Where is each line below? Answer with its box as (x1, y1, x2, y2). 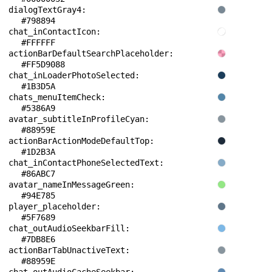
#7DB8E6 (21, 234, 55, 244)
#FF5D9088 (21, 59, 65, 69)
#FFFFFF (21, 38, 55, 47)
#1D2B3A (21, 147, 55, 157)
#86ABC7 (21, 169, 55, 178)
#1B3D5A (21, 81, 55, 91)
